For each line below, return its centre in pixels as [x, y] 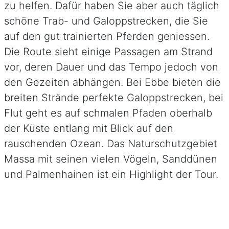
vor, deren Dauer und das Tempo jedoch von [111, 67]
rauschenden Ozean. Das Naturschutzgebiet [111, 143]
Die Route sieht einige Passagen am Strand [108, 51]
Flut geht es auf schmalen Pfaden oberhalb [108, 113]
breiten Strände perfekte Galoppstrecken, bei [114, 97]
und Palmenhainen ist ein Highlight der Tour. [111, 174]
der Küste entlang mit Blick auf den [89, 128]
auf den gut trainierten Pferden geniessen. [107, 36]
